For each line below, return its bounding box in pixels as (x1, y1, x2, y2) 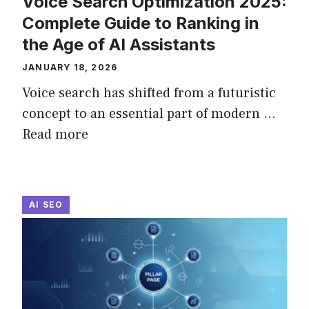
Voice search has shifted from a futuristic (22, 84, 276, 102)
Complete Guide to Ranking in (22, 13, 259, 33)
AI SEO (29, 199, 63, 210)
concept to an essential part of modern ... (22, 105, 276, 123)
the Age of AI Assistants (22, 34, 215, 54)
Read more (22, 126, 88, 143)
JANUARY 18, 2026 (22, 62, 118, 72)
